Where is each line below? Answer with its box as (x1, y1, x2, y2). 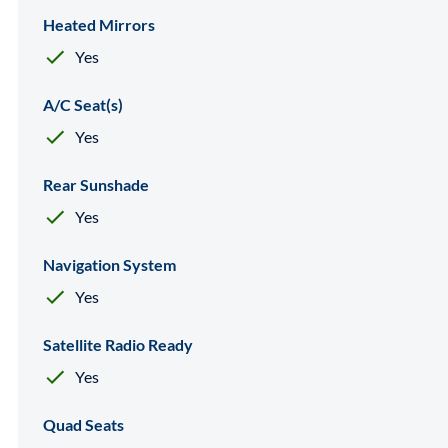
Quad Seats (43, 414, 124, 434)
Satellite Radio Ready (43, 334, 193, 354)
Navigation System (43, 254, 176, 274)
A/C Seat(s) (43, 94, 123, 114)
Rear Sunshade (43, 174, 149, 194)
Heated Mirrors (43, 14, 155, 34)
